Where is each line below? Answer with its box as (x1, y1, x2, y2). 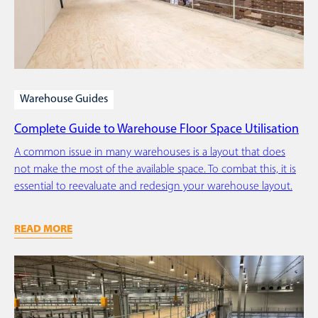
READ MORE (14, 224, 72, 236)
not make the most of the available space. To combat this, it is (14, 164, 296, 176)
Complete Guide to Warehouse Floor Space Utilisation (14, 123, 299, 137)
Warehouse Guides (20, 94, 108, 106)
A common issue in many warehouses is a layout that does (14, 147, 285, 159)
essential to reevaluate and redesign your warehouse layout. (14, 181, 292, 193)
